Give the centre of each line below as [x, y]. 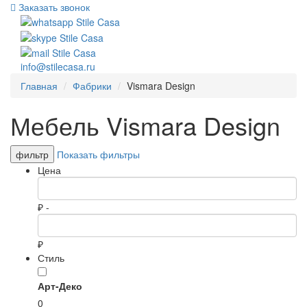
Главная [39, 85]
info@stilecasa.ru [58, 66]
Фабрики [92, 85]
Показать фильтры [98, 154]
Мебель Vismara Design [145, 125]
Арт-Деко [60, 285]
